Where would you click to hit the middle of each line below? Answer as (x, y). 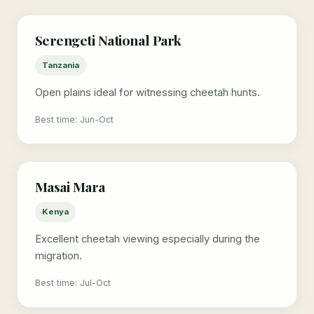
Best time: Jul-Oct (73, 282)
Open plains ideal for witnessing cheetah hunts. (147, 92)
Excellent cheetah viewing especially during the (147, 239)
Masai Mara (70, 187)
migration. (58, 255)
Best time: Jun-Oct (74, 119)
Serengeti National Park (108, 40)
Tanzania (60, 65)
